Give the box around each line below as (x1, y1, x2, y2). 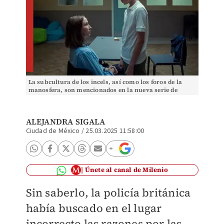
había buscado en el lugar (25, 200, 162, 215)
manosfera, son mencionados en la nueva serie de (28, 86, 177, 94)
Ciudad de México (25, 126, 80, 136)
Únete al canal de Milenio (84, 165, 168, 174)
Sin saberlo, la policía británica (25, 185, 191, 200)
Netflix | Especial (28, 94, 79, 102)
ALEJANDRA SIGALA (25, 116, 105, 127)
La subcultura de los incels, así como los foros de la (28, 78, 182, 86)
